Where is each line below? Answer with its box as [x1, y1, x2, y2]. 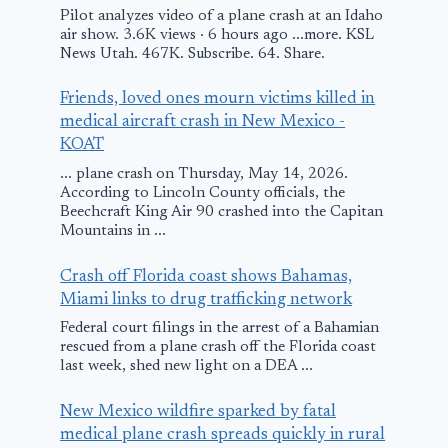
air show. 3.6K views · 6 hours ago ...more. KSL [60, 27, 375, 43]
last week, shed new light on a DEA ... [60, 359, 314, 375]
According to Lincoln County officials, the [60, 186, 346, 202]
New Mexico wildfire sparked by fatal [60, 404, 337, 422]
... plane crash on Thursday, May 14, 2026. [60, 167, 349, 183]
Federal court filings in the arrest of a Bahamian [60, 321, 380, 337]
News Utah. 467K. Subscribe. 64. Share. [60, 46, 326, 62]
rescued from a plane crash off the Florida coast [60, 340, 377, 356]
